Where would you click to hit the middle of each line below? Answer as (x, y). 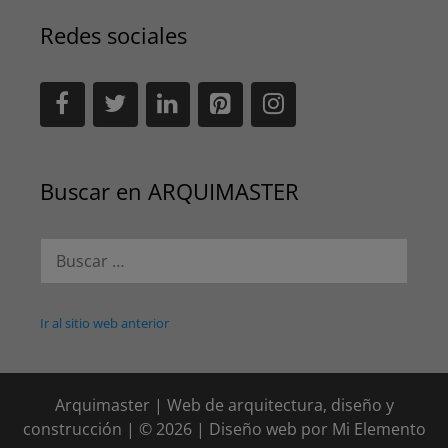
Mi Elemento (378, 428)
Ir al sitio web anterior (104, 322)
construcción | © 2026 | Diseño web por (177, 428)
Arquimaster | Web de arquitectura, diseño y (224, 404)
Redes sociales (113, 34)
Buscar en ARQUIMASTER (169, 190)
